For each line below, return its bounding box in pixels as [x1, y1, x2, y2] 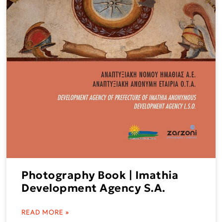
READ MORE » [21, 208, 69, 217]
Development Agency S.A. [21, 181, 166, 195]
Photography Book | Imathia [21, 168, 179, 182]
